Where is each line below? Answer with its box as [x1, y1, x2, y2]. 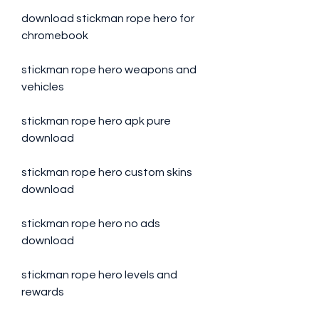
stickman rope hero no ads [21, 218, 160, 229]
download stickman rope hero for [21, 13, 194, 24]
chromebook [21, 30, 88, 41]
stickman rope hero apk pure [21, 115, 171, 127]
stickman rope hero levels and [21, 269, 177, 281]
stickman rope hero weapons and [21, 64, 197, 75]
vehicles [21, 81, 64, 93]
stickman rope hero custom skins [21, 167, 192, 178]
